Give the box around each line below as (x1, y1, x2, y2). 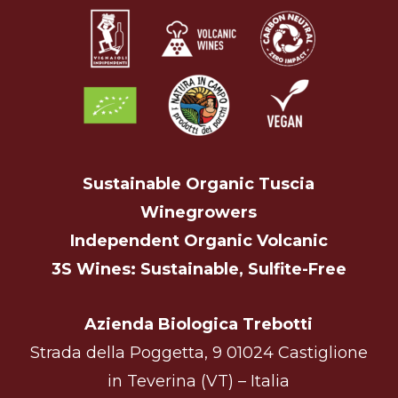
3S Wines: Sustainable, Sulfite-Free (51, 259, 346, 280)
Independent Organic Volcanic (69, 231, 328, 251)
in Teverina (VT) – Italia (107, 371, 291, 392)
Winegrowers (140, 203, 258, 223)
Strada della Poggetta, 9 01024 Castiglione (29, 343, 368, 363)
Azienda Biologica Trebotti (84, 314, 314, 335)
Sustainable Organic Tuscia (83, 174, 315, 195)
